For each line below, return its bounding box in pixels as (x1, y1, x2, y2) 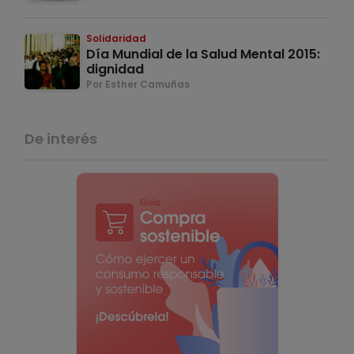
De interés (24, 128, 97, 149)
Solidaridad (86, 31, 146, 45)
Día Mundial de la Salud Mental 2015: (86, 44, 320, 63)
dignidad (86, 59, 144, 78)
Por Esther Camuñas (86, 77, 190, 91)
